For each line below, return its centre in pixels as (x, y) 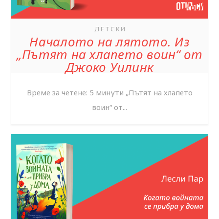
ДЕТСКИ (110, 29)
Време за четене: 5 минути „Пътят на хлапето (109, 92)
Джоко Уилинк (109, 67)
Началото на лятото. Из (109, 41)
